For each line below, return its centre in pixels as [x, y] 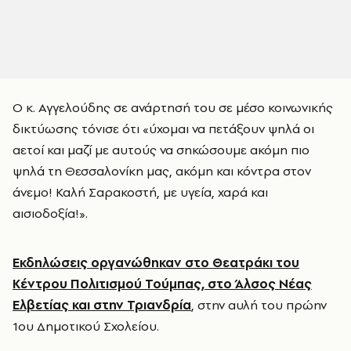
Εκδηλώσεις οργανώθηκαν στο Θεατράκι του [156, 262]
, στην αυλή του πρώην [259, 305]
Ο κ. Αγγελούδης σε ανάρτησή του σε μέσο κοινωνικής [173, 107]
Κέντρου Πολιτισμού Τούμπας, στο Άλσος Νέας [162, 284]
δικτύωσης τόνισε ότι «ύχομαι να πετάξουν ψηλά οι [163, 128]
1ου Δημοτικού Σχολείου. [86, 326]
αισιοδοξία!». [50, 213]
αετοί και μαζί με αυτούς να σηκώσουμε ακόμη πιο [161, 150]
